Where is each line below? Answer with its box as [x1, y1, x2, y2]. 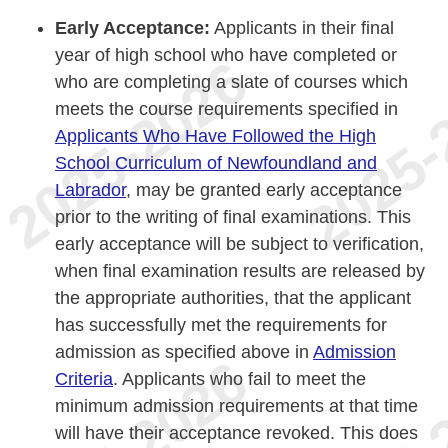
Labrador [55, 179, 126, 200]
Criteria [55, 368, 113, 389]
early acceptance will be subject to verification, [55, 233, 424, 254]
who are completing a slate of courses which [55, 71, 408, 92]
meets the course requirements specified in [55, 98, 398, 119]
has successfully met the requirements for [55, 314, 387, 335]
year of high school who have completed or [55, 44, 397, 65]
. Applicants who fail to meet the [113, 368, 366, 389]
